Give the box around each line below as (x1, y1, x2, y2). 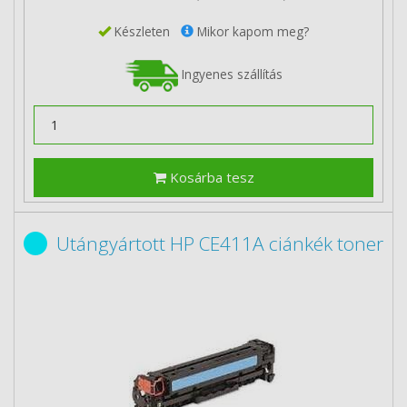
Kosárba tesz (165, 168, 254, 186)
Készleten (111, 22, 181, 40)
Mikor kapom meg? (194, 22, 309, 40)
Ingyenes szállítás (178, 65, 283, 83)
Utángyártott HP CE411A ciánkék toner (56, 231, 383, 256)
